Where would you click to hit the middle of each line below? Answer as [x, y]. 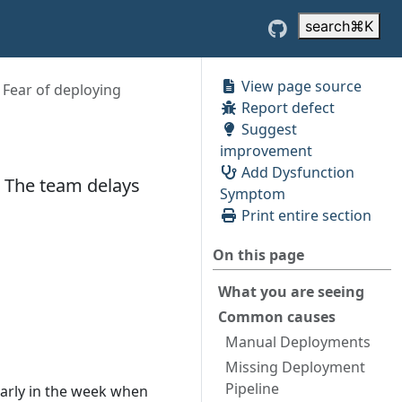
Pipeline [252, 389]
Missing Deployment [295, 367]
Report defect [286, 108]
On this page [258, 255]
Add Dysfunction [296, 172]
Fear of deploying [62, 90]
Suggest [267, 129]
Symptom [253, 194]
